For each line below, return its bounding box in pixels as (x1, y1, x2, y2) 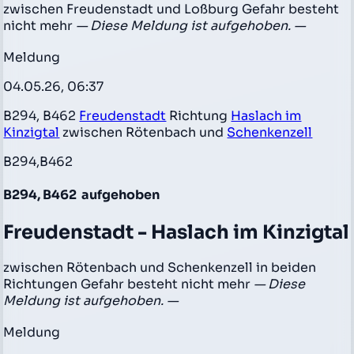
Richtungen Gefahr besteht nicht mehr (3, 276, 254, 293)
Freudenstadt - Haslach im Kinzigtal (3, 220, 350, 244)
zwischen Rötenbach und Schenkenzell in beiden (3, 259, 317, 277)
